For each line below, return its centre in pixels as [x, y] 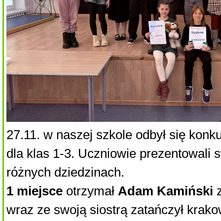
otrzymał [90, 191]
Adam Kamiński [166, 191]
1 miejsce [35, 191]
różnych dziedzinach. [65, 172]
